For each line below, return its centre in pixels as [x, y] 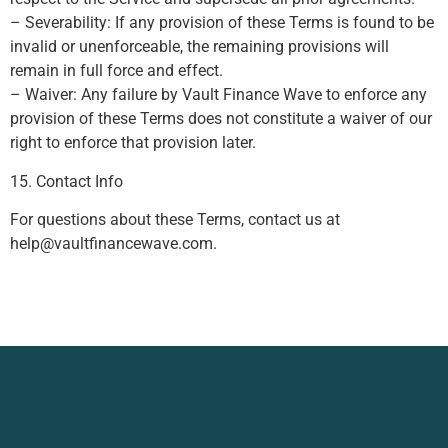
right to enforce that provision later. [133, 143]
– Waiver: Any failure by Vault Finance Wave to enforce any [218, 95]
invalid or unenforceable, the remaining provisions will [199, 47]
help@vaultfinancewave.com [111, 243]
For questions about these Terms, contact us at [175, 219]
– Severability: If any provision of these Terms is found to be [222, 23]
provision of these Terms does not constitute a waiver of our [221, 119]
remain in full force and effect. [116, 71]
